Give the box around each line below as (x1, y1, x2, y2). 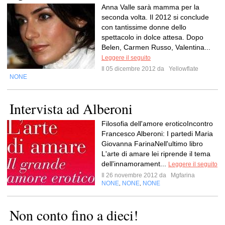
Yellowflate (167, 65, 198, 72)
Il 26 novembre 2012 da (101, 172, 169, 179)
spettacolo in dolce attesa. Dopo (101, 33, 203, 41)
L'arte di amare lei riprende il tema (101, 150, 210, 158)
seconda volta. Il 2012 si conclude (101, 13, 209, 21)
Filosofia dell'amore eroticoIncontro (101, 120, 213, 128)
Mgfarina (169, 172, 195, 179)
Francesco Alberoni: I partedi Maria (101, 130, 213, 138)
